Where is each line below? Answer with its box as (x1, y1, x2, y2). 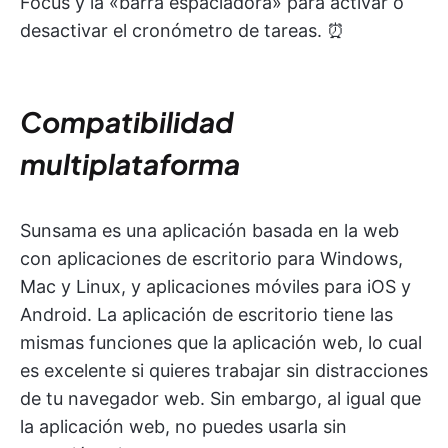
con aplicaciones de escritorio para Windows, (20, 248, 403, 270)
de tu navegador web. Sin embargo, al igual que (20, 388, 421, 410)
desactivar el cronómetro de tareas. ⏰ (20, 20, 345, 42)
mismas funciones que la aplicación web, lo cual (20, 332, 422, 354)
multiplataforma (20, 146, 240, 182)
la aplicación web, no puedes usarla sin (20, 416, 347, 438)
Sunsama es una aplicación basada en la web (20, 220, 399, 242)
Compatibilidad (20, 104, 234, 140)
